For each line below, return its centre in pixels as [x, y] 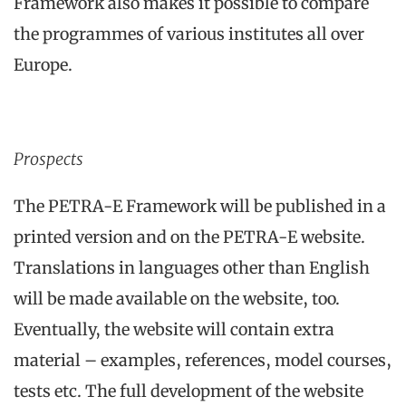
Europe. [43, 65]
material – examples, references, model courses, [203, 361]
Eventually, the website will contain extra [174, 330]
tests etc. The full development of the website [188, 391]
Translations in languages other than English [192, 268]
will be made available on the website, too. [177, 299]
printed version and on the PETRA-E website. [189, 237]
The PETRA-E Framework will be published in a [200, 207]
